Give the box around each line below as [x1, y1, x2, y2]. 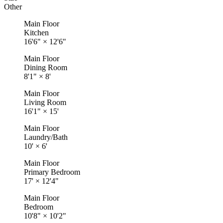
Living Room [24, 98, 66, 107]
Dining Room [24, 63, 67, 72]
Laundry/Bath [24, 133, 68, 141]
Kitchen [24, 28, 49, 37]
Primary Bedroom [24, 168, 80, 176]
